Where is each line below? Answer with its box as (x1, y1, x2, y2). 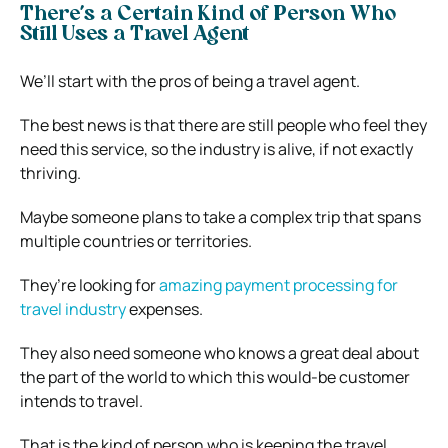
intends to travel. (20, 389, 143, 412)
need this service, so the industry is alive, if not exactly (20, 137, 413, 160)
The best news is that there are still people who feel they (20, 113, 427, 136)
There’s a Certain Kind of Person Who (20, 4, 396, 25)
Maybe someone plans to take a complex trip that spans (20, 205, 421, 228)
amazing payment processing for (159, 273, 398, 296)
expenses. (126, 297, 203, 320)
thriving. (20, 161, 81, 184)
